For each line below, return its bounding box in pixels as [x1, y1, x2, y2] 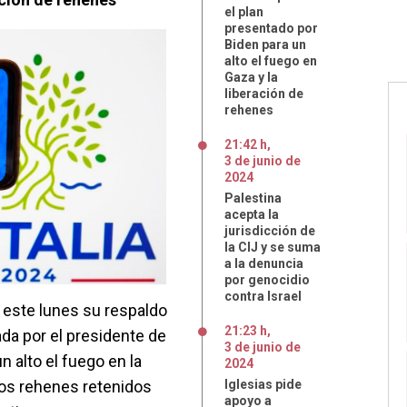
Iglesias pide [224, 377, 302, 392]
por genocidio [224, 273, 310, 287]
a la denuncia [224, 256, 303, 271]
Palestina [224, 191, 282, 205]
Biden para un [224, 37, 306, 52]
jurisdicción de [224, 223, 315, 238]
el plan [224, 5, 263, 19]
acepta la [224, 207, 279, 222]
